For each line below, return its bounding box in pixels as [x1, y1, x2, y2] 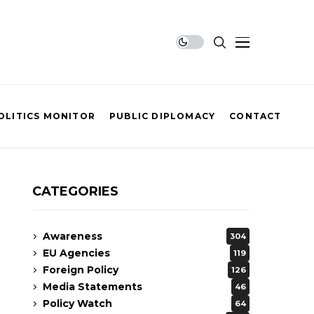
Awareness [43, 229, 102, 243]
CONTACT [229, 111, 282, 121]
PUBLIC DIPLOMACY [109, 111, 216, 121]
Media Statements [43, 280, 142, 293]
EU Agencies [43, 246, 110, 259]
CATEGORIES [32, 184, 118, 199]
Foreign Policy [43, 263, 118, 276]
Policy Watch [43, 296, 112, 310]
